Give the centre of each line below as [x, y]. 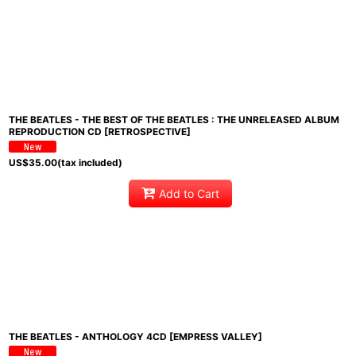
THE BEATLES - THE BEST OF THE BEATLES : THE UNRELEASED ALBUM [174, 119]
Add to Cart [190, 194]
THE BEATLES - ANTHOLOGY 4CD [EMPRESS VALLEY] [135, 336]
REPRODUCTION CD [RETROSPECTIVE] [100, 131]
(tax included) [90, 162]
